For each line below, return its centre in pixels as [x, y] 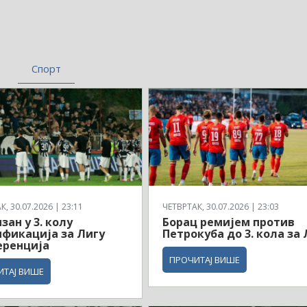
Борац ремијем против [229, 222]
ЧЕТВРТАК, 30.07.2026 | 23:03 [221, 207]
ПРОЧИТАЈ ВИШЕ [205, 260]
